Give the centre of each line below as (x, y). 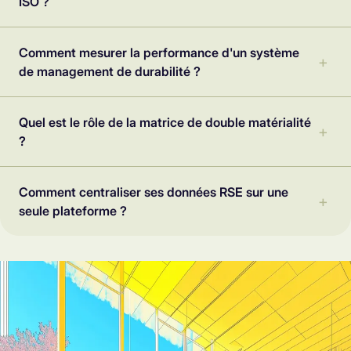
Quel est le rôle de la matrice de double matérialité (165, 123)
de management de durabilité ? (110, 72)
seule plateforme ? (73, 211)
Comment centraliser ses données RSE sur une (154, 192)
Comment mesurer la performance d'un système (159, 53)
